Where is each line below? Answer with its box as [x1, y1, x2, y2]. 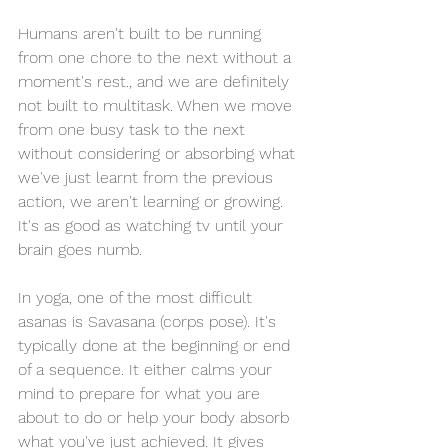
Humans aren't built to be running [18, 23, 266, 43]
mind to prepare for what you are [18, 383, 265, 403]
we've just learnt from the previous [18, 167, 278, 187]
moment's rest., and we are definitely [18, 71, 294, 91]
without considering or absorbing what [18, 143, 300, 163]
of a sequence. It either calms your [18, 359, 277, 379]
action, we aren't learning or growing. [18, 191, 288, 211]
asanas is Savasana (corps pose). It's [18, 311, 281, 331]
